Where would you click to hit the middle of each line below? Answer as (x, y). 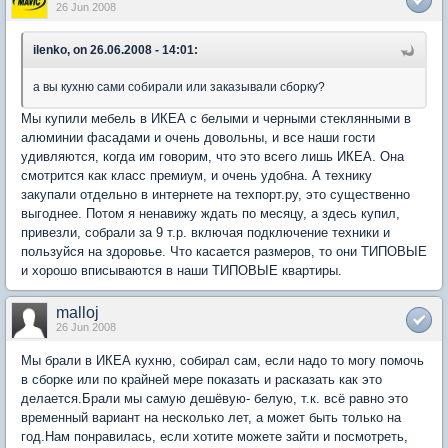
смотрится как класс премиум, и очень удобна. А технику (196, 176)
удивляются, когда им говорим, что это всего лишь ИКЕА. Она (212, 157)
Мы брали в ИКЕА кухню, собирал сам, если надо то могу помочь (222, 361)
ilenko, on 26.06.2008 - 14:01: (115, 50)
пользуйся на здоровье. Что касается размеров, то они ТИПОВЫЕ (224, 252)
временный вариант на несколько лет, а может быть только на (211, 418)
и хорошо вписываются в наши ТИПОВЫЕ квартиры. (181, 271)
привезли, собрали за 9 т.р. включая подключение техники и (205, 233)
